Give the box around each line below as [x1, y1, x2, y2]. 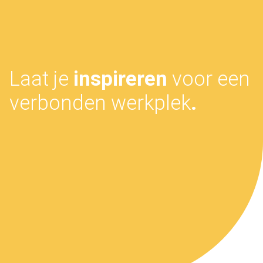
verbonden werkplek [9, 90, 191, 114]
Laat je [9, 66, 73, 90]
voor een [167, 66, 250, 90]
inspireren [73, 66, 167, 90]
